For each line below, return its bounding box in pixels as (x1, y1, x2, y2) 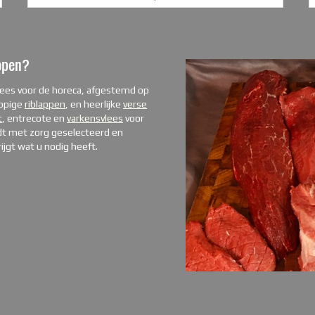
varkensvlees (67, 112, 123, 124)
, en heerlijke (65, 98, 123, 110)
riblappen (25, 98, 65, 110)
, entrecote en (2, 112, 67, 124)
